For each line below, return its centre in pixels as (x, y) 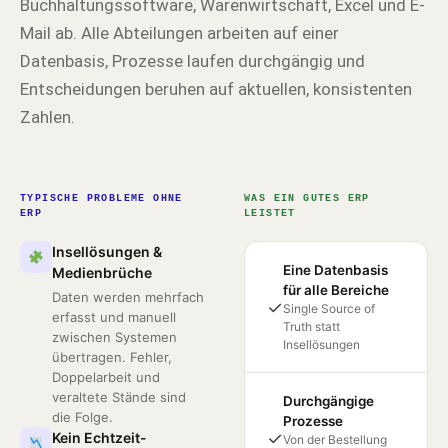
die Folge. (82, 417)
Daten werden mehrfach (128, 297)
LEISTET (270, 213)
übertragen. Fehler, (112, 357)
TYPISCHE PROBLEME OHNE (101, 198)
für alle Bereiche (336, 290)
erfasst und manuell (114, 317)
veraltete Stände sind (119, 397)
